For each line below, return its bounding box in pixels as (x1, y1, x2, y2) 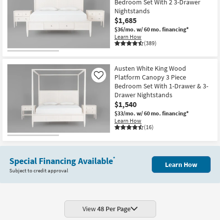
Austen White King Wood (114, 64, 186, 73)
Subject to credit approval (9, 166, 68, 174)
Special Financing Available (9, 155, 113, 166)
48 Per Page (97, 204, 131, 214)
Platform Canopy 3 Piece (114, 73, 186, 82)
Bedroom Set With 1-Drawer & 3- (114, 82, 208, 91)
